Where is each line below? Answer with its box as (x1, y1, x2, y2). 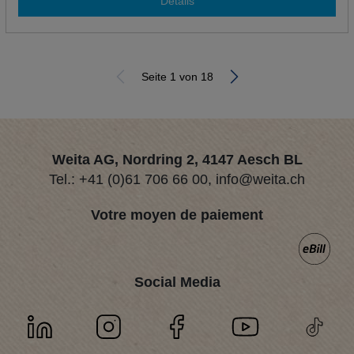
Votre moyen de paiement (91, 207, 263, 224)
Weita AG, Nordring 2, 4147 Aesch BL (51, 152, 303, 168)
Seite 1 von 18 (141, 70, 213, 83)
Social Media (134, 274, 220, 291)
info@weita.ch (216, 171, 305, 188)
